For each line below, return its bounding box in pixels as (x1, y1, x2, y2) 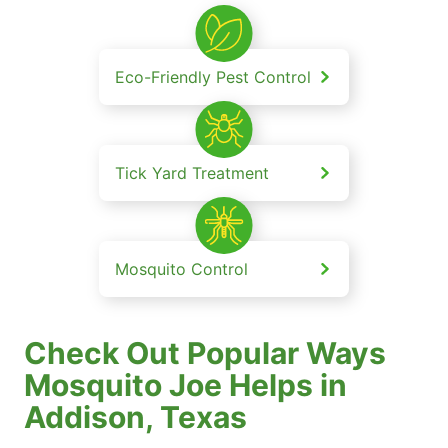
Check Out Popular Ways (24, 334, 386, 371)
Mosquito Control (115, 258, 248, 279)
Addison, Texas (24, 398, 247, 435)
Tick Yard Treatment (115, 162, 269, 183)
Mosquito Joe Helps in (24, 366, 347, 403)
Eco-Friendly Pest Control (115, 66, 311, 87)
